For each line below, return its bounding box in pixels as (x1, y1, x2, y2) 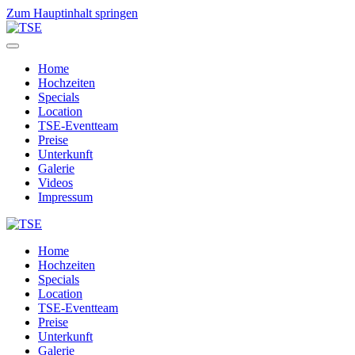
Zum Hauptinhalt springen (6, 6, 138, 20)
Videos (38, 176, 73, 189)
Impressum (38, 190, 93, 204)
